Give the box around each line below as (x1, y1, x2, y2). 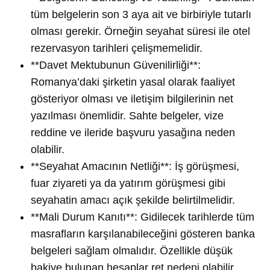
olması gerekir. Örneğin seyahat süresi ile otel (31, 25, 250, 37)
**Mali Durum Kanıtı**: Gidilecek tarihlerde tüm (31, 211, 254, 223)
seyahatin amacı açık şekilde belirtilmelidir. (31, 194, 235, 206)
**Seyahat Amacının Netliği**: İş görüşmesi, (31, 160, 239, 172)
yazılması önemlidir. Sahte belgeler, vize (31, 110, 224, 122)
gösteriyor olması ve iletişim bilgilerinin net (31, 93, 233, 105)
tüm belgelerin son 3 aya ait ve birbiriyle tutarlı (31, 8, 251, 20)
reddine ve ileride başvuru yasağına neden (31, 127, 235, 139)
